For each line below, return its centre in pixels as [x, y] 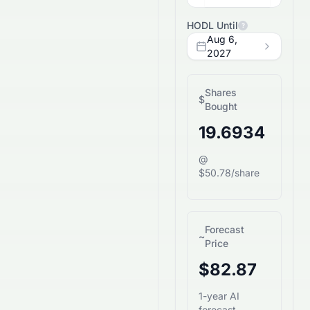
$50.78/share [229, 173]
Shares [221, 92]
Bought [221, 106]
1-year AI [219, 296]
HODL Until [212, 25]
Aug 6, [222, 39]
